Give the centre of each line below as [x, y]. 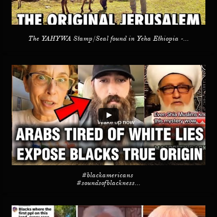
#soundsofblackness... [108, 183]
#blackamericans [108, 175]
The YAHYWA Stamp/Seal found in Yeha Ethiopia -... [108, 38]
